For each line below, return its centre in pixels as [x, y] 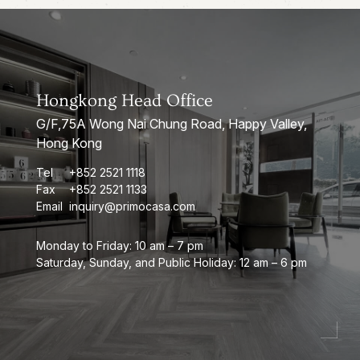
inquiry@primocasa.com [132, 206]
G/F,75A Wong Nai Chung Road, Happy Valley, [171, 123]
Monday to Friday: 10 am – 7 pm [119, 245]
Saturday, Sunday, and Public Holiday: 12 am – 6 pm [171, 262]
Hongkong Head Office [124, 100]
